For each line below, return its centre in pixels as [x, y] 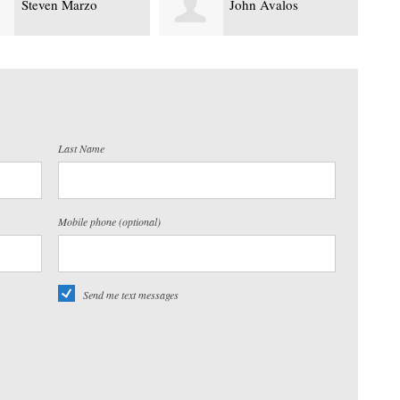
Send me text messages [130, 294]
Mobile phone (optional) [109, 221]
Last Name [81, 148]
